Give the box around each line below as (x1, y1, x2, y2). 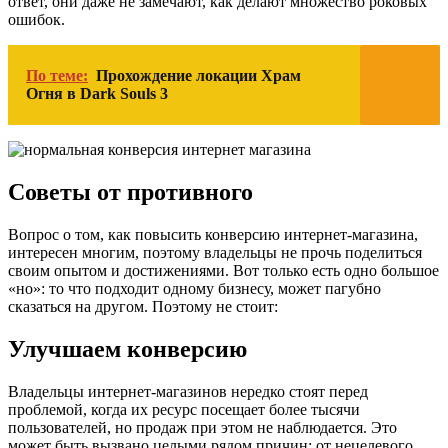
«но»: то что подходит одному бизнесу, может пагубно (8, 280, 381, 298)
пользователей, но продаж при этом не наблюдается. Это (8, 418, 397, 436)
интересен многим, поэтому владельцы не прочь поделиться (8, 244, 422, 262)
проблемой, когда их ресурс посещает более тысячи (8, 400, 360, 418)
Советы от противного (8, 179, 253, 206)
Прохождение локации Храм (96, 67, 301, 85)
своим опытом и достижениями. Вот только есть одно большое (8, 262, 439, 280)
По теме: (26, 67, 88, 85)
